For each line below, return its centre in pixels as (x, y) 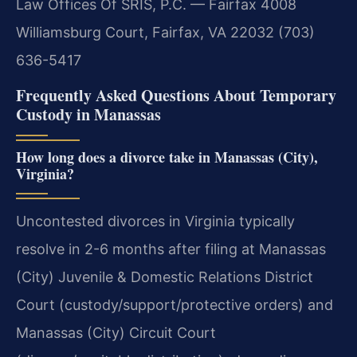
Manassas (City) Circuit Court (116, 332)
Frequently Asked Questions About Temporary (176, 95)
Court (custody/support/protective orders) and (175, 304)
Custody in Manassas (88, 114)
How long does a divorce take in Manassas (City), (167, 157)
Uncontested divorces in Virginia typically (155, 221)
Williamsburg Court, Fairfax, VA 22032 (145, 33)
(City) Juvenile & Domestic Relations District (165, 277)
